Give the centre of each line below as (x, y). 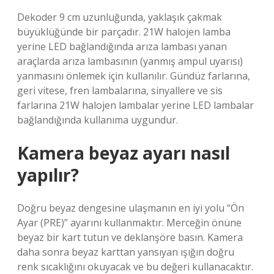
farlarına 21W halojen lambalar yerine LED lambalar (135, 105)
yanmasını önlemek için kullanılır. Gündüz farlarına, (134, 76)
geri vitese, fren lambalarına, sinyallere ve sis (120, 91)
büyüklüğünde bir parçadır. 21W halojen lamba (124, 32)
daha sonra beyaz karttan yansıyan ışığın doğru (126, 252)
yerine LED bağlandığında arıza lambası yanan (122, 46)
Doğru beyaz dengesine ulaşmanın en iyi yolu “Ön (131, 208)
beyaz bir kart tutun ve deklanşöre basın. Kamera (130, 237)
